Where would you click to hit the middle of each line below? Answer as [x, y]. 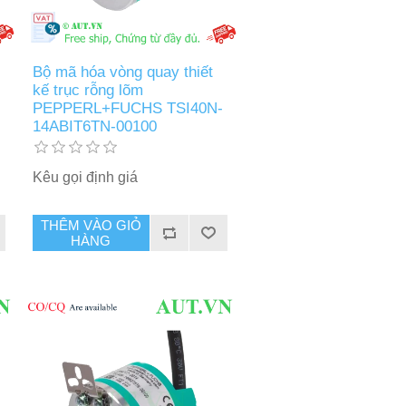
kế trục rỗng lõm [87, 91]
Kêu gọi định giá [85, 178]
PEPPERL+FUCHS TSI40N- [127, 109]
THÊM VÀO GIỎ [91, 226]
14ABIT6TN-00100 [94, 127]
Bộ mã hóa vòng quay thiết [122, 72]
